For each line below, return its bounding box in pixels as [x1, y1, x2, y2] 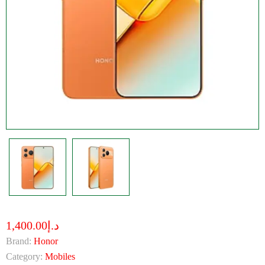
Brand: [6, 236, 31, 246]
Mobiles [45, 251, 75, 261]
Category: [6, 251, 43, 261]
